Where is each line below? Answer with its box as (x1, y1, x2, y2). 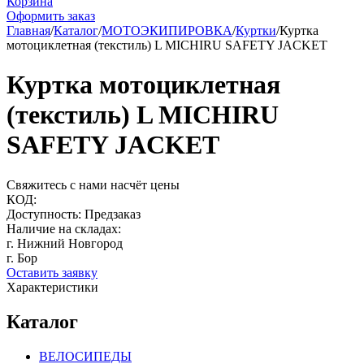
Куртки (236, 24, 276, 37)
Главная (6, 24, 50, 37)
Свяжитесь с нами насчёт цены (6, 177, 180, 192)
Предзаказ (84, 206, 141, 221)
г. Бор (6, 250, 37, 265)
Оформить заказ (6, 9, 95, 23)
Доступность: (6, 206, 81, 221)
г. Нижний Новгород (6, 236, 123, 250)
